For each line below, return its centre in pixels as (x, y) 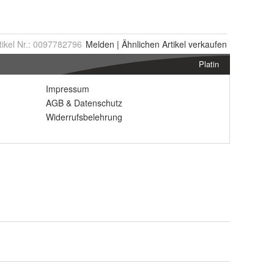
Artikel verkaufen (193, 44)
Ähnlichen (141, 44)
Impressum (68, 88)
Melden (100, 44)
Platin (209, 64)
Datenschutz (98, 102)
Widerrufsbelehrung (84, 117)
